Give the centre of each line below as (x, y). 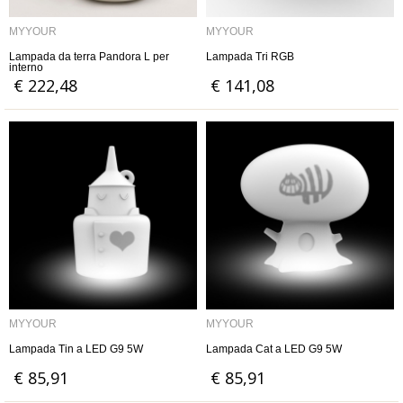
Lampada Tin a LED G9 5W (76, 349)
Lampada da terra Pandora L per (89, 57)
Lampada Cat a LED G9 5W (274, 349)
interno (26, 67)
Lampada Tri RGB (250, 57)
